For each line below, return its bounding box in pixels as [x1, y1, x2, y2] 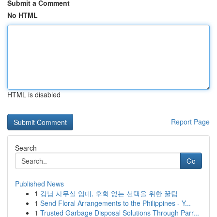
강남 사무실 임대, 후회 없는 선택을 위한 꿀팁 [40, 188, 178, 198]
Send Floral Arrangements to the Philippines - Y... [40, 198, 191, 208]
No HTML [7, 10, 38, 20]
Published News [15, 179, 64, 188]
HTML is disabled [7, 90, 61, 99]
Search [15, 143, 37, 153]
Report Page [171, 117, 210, 126]
